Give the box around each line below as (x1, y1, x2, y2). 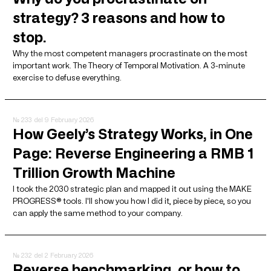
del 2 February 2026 (34, 250, 93, 260)
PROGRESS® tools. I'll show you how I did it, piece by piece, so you (13, 195, 251, 206)
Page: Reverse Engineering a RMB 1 (13, 145, 253, 162)
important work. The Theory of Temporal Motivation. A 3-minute (13, 60, 245, 70)
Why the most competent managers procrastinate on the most (13, 48, 247, 58)
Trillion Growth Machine (13, 164, 175, 181)
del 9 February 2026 (34, 115, 94, 124)
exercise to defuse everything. (13, 72, 122, 82)
